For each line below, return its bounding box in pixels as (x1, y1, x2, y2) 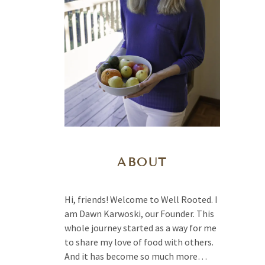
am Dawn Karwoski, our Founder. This (64, 208, 215, 220)
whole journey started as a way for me (64, 222, 217, 234)
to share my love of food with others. (64, 236, 214, 248)
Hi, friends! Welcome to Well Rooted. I (64, 193, 218, 206)
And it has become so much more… (64, 250, 208, 263)
